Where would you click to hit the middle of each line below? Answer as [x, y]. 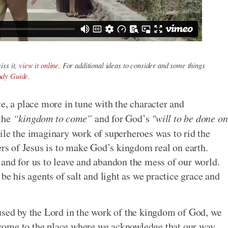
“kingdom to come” [53, 118]
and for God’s [122, 119]
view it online [39, 65]
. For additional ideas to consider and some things [132, 65]
